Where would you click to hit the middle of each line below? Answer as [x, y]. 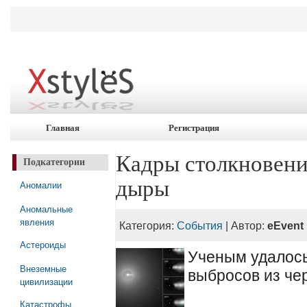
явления [37, 221]
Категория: [148, 225]
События [200, 225]
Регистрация [194, 128]
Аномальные [46, 209]
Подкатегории [54, 162]
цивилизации [46, 281]
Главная [62, 128]
